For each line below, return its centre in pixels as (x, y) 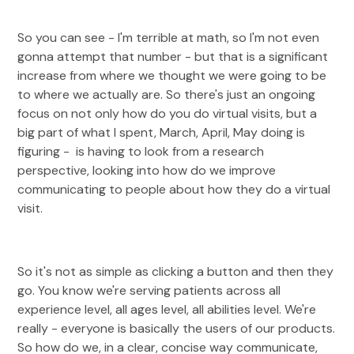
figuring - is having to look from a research (141, 151)
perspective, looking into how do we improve (147, 170)
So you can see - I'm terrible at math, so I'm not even (169, 38)
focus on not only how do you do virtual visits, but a (168, 113)
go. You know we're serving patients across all (149, 290)
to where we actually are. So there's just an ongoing (167, 94)
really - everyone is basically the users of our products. (177, 328)
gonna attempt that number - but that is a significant (173, 56)
